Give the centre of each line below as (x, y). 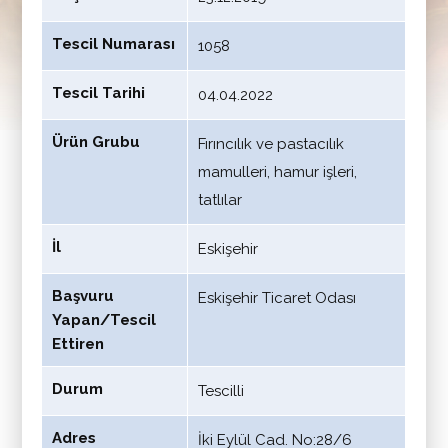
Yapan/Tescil (104, 320)
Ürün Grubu (96, 142)
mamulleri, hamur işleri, (277, 172)
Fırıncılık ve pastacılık (270, 144)
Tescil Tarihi (99, 93)
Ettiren (78, 344)
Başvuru (83, 296)
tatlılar (219, 200)
